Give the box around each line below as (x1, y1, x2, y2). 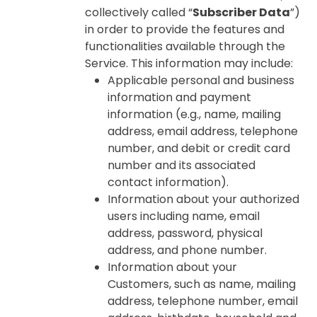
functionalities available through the (85, 38, 285, 54)
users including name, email (108, 208, 260, 224)
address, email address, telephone (108, 123, 298, 139)
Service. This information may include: (85, 55, 293, 71)
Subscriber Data (192, 4, 290, 21)
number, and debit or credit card (108, 140, 290, 156)
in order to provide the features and (85, 21, 284, 38)
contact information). (108, 174, 229, 190)
